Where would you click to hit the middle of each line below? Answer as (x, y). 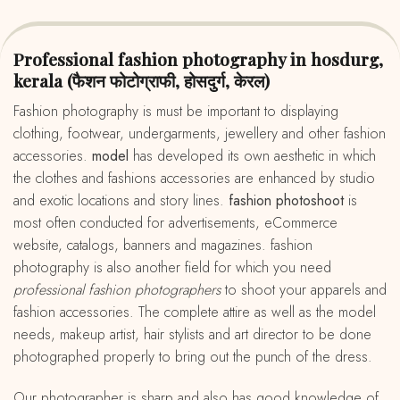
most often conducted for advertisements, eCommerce (175, 223)
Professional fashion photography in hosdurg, (19, 59)
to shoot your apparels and (304, 290)
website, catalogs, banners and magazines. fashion (163, 246)
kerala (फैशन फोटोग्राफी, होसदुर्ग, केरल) (142, 81)
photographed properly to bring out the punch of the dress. (193, 357)
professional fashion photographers (117, 290)
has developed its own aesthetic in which (252, 156)
